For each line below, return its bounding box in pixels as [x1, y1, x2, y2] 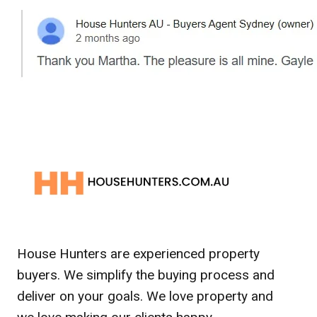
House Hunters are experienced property [17, 246, 260, 263]
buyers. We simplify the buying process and [17, 267, 275, 284]
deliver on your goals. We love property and [17, 288, 273, 305]
